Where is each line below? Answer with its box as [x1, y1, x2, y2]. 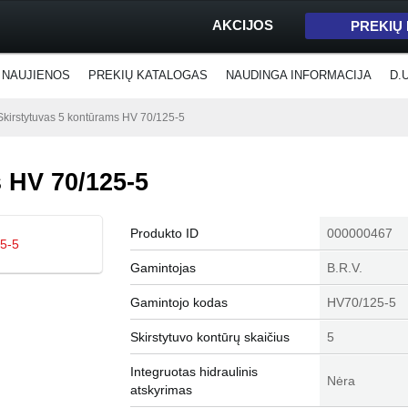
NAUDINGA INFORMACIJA [226, 68, 372, 82]
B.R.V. [327, 260, 362, 275]
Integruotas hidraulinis [130, 364, 258, 379]
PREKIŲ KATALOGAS [88, 68, 208, 82]
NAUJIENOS [2, 68, 70, 82]
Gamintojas [130, 260, 196, 275]
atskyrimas [130, 382, 192, 397]
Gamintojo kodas [130, 295, 228, 310]
